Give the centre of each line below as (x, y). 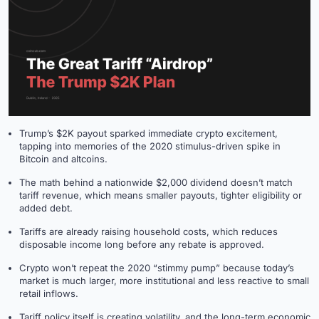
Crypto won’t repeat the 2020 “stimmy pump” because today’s (157, 267)
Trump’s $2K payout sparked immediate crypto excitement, (148, 133)
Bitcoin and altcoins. (63, 158)
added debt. (46, 208)
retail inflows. (49, 293)
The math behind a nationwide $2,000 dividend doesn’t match (156, 182)
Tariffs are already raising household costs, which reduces (148, 231)
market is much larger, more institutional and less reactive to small (164, 280)
